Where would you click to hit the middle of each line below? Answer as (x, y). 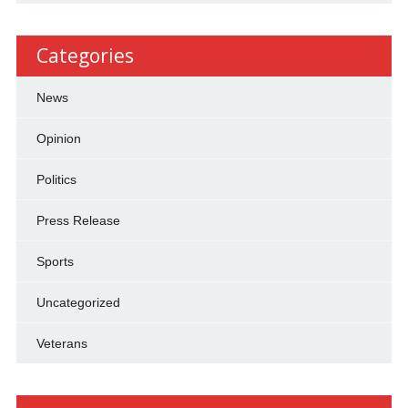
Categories (85, 56)
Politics (56, 180)
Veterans (61, 344)
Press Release (78, 221)
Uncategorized (78, 303)
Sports (55, 262)
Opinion (58, 139)
